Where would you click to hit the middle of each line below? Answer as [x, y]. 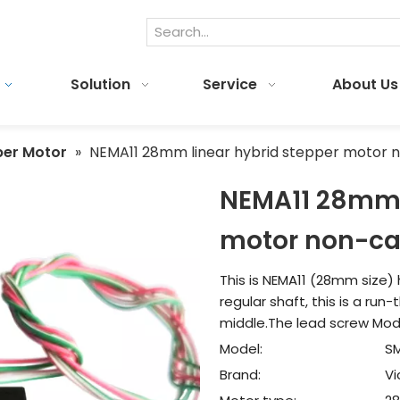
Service [230, 84]
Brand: [241, 375]
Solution [100, 84]
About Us [365, 84]
